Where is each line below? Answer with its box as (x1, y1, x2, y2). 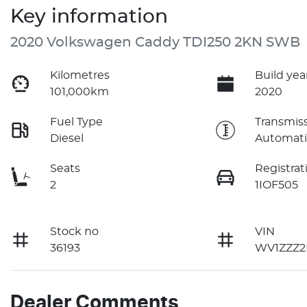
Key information (10, 7, 168, 27)
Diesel (50, 132, 84, 144)
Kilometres (50, 69, 110, 81)
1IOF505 (255, 179, 299, 191)
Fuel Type (50, 116, 103, 127)
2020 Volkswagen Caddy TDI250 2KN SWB (10, 35, 300, 49)
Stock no (50, 225, 99, 237)
